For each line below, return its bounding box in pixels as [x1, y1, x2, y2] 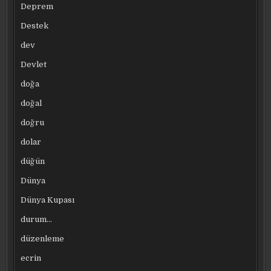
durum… [21, 214, 53, 224]
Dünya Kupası [21, 195, 75, 204]
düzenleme [21, 233, 65, 243]
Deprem [21, 1, 54, 11]
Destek [21, 21, 49, 30]
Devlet [21, 59, 47, 69]
